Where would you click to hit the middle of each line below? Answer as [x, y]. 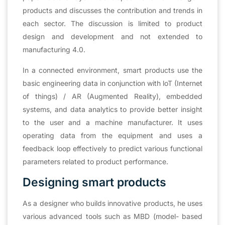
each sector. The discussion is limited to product [113, 23]
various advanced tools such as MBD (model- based [113, 216]
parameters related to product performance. [95, 161]
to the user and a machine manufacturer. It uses [113, 122]
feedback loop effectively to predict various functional [113, 148]
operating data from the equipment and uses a [113, 135]
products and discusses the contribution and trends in [113, 10]
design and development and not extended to [113, 36]
